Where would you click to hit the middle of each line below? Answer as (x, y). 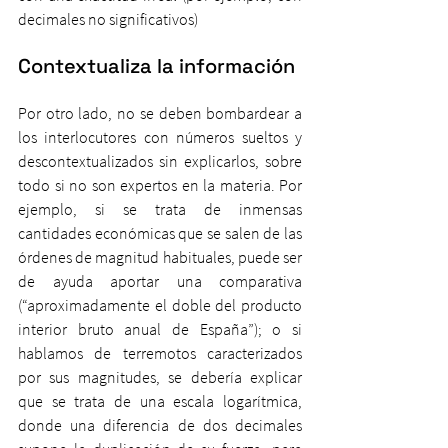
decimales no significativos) (108, 19)
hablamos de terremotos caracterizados (160, 353)
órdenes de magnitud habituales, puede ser (160, 257)
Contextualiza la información (156, 66)
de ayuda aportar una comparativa (160, 281)
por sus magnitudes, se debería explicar (160, 377)
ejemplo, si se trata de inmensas (160, 209)
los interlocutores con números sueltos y (160, 137)
